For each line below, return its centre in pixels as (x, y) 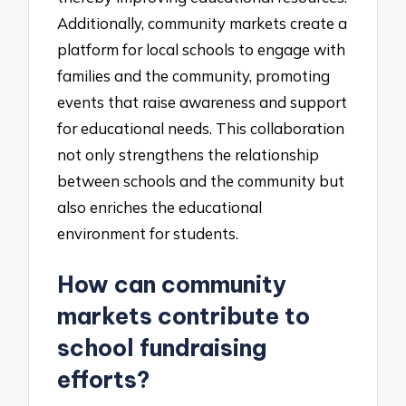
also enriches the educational (160, 208)
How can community (172, 285)
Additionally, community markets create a (203, 24)
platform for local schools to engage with (202, 50)
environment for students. (148, 234)
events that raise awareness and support (203, 102)
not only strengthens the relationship (188, 155)
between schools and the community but (201, 181)
